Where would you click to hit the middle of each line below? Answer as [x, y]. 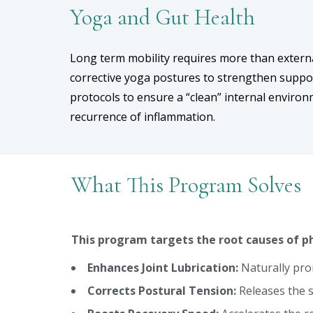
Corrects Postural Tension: [162, 291]
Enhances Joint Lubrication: [163, 268]
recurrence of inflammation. [143, 117]
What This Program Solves [186, 185]
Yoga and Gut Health [162, 17]
